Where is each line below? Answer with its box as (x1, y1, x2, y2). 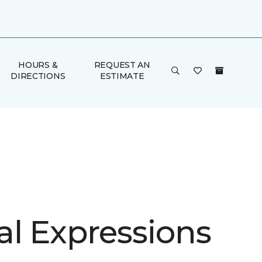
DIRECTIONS (11, 71, 65, 81)
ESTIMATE (99, 71, 144, 81)
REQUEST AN (94, 60, 150, 70)
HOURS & (18, 60, 58, 70)
